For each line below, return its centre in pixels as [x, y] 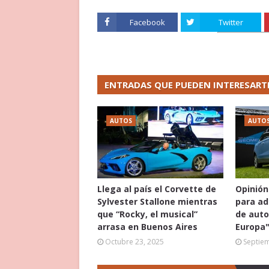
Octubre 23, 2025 [134, 242]
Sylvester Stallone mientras [157, 201]
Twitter [231, 22]
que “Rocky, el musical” [147, 214]
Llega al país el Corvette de [157, 189]
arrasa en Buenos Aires [147, 227]
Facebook [147, 22]
